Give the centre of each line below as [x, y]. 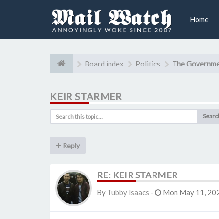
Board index [104, 64]
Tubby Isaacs [128, 192]
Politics [148, 64]
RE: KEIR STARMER [137, 175]
